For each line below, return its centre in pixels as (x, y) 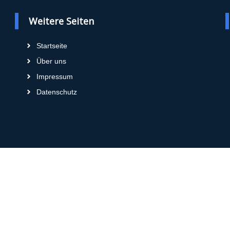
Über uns (51, 61)
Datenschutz (57, 92)
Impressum (55, 76)
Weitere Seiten (61, 21)
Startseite (52, 45)
